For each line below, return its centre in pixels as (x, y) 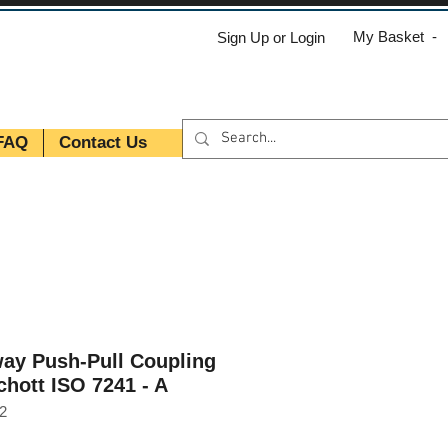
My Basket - (395, 36)
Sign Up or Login (271, 37)
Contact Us (103, 142)
